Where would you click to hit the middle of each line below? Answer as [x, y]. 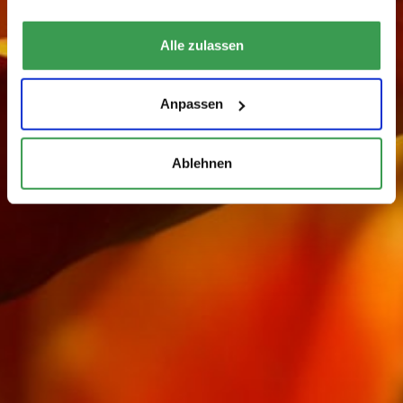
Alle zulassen [201, 45]
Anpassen [191, 103]
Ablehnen [201, 163]
